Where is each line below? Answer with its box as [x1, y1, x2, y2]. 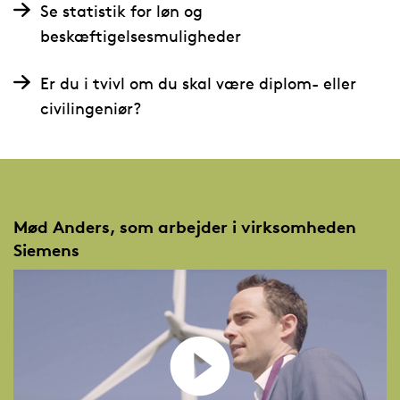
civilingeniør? [39, 97, 141, 118]
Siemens [12, 239, 79, 262]
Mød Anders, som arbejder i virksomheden [12, 216, 356, 238]
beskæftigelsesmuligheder [39, 25, 241, 46]
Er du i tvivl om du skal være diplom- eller [39, 72, 356, 93]
